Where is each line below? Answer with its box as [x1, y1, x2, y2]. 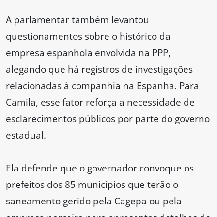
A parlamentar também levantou [6, 13, 149, 27]
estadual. [6, 128, 46, 142]
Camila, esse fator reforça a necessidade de [6, 95, 195, 109]
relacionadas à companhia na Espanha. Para [6, 79, 199, 93]
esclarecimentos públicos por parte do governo [6, 112, 210, 125]
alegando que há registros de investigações [6, 62, 193, 76]
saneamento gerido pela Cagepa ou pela [6, 194, 182, 208]
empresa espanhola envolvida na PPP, [6, 46, 170, 60]
